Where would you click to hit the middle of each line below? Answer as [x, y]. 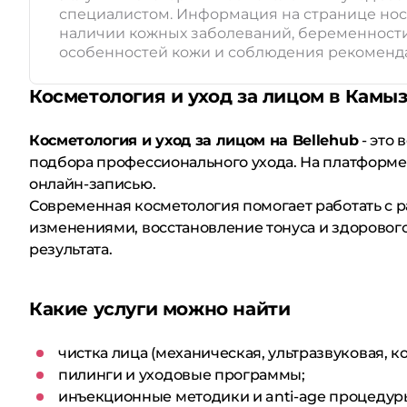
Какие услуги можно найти [160, 309]
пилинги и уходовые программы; [182, 375]
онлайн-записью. [93, 184]
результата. [71, 249]
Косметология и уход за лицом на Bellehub [194, 140]
